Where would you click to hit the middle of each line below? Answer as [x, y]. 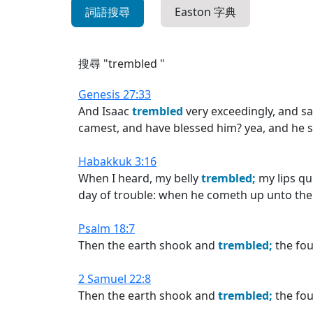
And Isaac [105, 111]
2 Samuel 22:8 [115, 279]
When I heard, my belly [140, 178]
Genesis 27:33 [115, 94]
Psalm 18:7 [107, 228]
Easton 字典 [205, 12]
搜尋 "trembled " [122, 64]
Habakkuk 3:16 [117, 161]
